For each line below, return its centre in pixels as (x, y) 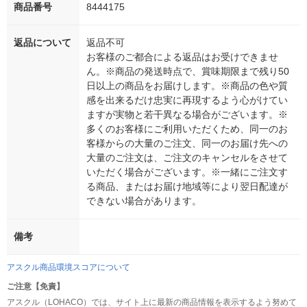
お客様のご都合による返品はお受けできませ (182, 57)
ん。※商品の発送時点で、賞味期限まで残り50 (188, 72)
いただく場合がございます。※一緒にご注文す (187, 172)
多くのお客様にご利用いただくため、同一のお (187, 129)
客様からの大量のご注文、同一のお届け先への (187, 144)
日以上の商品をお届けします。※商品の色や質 (187, 86)
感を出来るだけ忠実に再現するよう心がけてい (187, 100)
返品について (42, 43)
